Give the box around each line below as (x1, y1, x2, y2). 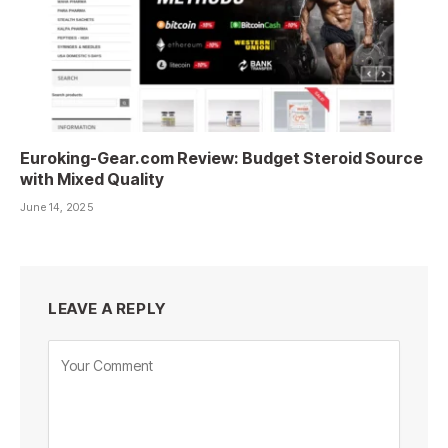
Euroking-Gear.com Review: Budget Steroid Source (20, 148, 423, 169)
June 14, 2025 (20, 200, 93, 215)
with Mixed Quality (20, 169, 164, 190)
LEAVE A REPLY (48, 299, 166, 319)
